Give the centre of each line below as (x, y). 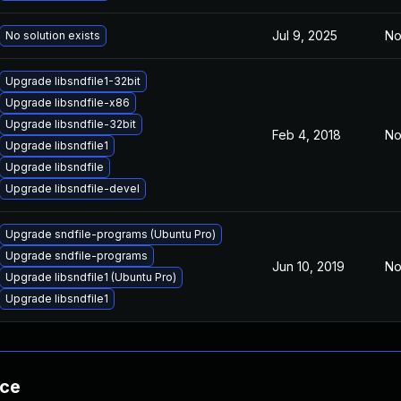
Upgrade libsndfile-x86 (68, 102)
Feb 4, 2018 (307, 135)
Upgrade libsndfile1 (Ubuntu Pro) (91, 277)
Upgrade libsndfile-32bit (71, 124)
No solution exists (53, 35)
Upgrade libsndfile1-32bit (73, 81)
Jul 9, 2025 (305, 35)
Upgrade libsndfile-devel (73, 188)
